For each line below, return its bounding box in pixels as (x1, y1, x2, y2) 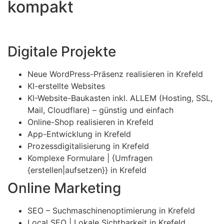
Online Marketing (7, 179, 121, 197)
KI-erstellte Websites (27, 81, 105, 91)
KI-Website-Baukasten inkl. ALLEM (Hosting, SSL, (27, 93, 212, 103)
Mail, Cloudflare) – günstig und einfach (27, 105, 173, 115)
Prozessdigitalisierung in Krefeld (27, 141, 149, 151)
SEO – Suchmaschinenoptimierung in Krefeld (27, 205, 195, 216)
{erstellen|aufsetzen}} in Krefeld (27, 165, 146, 175)
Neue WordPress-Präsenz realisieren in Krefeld (27, 69, 203, 79)
